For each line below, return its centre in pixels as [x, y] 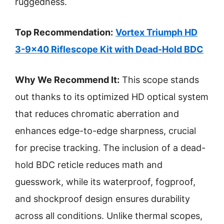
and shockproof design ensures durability [102, 199]
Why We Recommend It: [67, 80]
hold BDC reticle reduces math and [89, 165]
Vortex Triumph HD [156, 32]
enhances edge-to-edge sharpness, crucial [105, 131]
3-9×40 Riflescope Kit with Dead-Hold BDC [109, 49]
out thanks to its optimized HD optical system [112, 97]
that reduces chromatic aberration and [97, 114]
